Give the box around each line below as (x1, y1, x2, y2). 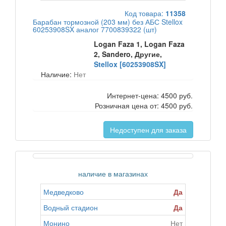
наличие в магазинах (78, 168, 148, 179)
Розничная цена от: (95, 100, 161, 110)
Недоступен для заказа (110, 125, 187, 135)
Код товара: (125, 8, 165, 18)
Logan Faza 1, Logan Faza (94, 39, 185, 49)
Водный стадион (43, 202, 98, 212)
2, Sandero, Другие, (94, 49, 162, 59)
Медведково (43, 187, 84, 197)
